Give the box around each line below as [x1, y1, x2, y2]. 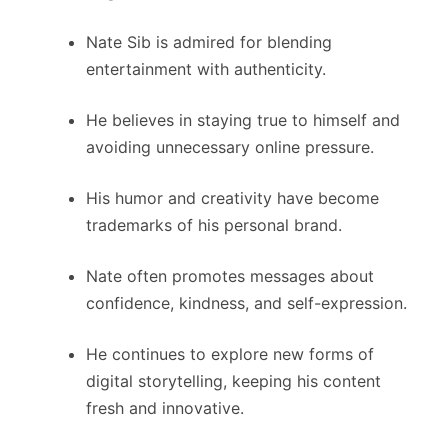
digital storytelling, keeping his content [86, 371, 381, 392]
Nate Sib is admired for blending [86, 32, 332, 53]
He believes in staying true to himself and [86, 110, 400, 131]
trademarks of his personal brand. [86, 215, 342, 236]
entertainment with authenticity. [86, 59, 326, 80]
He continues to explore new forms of [86, 344, 374, 365]
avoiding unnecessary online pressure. [86, 137, 374, 158]
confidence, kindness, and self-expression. [86, 293, 407, 314]
